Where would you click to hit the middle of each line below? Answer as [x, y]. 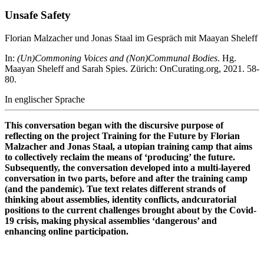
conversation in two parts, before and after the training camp [126, 178]
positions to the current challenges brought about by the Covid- [131, 210]
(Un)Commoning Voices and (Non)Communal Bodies [117, 58]
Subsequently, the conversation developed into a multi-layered [128, 167]
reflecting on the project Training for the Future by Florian [122, 136]
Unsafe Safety [38, 15]
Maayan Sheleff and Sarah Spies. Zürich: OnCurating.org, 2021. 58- [132, 68]
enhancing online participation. [67, 231]
